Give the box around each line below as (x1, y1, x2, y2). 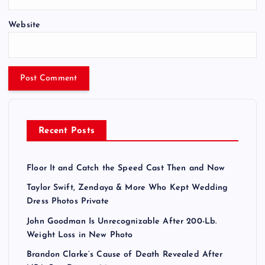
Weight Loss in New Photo (27, 230, 133, 240)
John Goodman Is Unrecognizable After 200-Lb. (27, 216, 217, 226)
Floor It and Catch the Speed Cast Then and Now (27, 163, 225, 173)
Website (8, 20, 41, 30)
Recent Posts (38, 126, 95, 135)
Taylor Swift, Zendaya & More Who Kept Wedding (27, 183, 228, 193)
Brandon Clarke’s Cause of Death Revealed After (27, 250, 223, 260)
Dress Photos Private (27, 197, 109, 206)
